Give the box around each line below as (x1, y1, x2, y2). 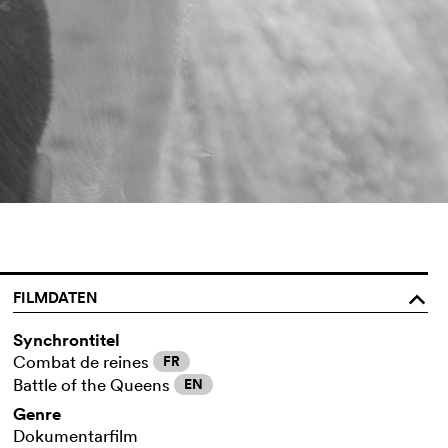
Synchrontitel (13, 328, 121, 351)
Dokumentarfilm (13, 424, 139, 446)
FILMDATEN (13, 286, 99, 308)
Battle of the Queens (13, 373, 175, 395)
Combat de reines (13, 350, 154, 372)
